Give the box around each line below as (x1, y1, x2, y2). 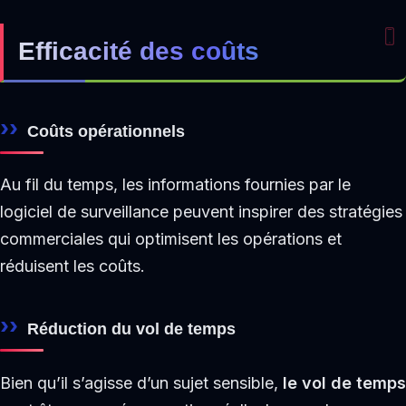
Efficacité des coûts (18, 37, 259, 66)
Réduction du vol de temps (27, 319, 236, 339)
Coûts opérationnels (27, 121, 185, 141)
